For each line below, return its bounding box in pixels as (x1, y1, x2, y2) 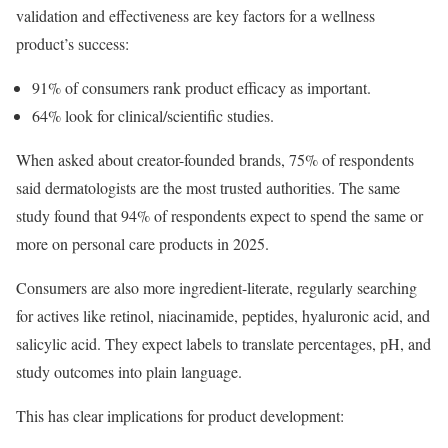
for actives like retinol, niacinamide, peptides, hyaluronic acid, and (16, 304, 430, 326)
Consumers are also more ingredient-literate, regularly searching (16, 276, 417, 298)
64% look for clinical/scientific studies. (32, 104, 274, 126)
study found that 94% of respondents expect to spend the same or (16, 204, 423, 226)
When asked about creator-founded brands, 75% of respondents (16, 148, 414, 170)
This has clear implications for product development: (16, 404, 349, 426)
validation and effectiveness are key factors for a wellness (16, 4, 375, 26)
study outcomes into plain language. (16, 360, 242, 382)
